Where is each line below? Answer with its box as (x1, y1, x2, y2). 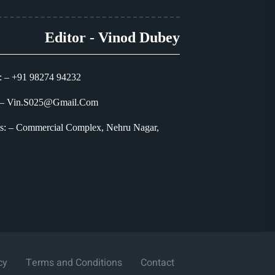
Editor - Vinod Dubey (44, 29, 180, 45)
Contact (140, 255, 174, 270)
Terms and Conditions (25, 255, 122, 270)
